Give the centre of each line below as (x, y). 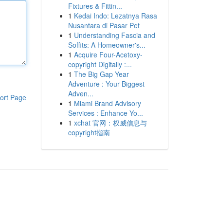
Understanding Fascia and (114, 35)
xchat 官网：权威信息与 (110, 123)
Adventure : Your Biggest (106, 84)
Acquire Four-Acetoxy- (108, 54)
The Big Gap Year (101, 74)
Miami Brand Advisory (107, 103)
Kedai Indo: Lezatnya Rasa (115, 16)
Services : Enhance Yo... (105, 113)
